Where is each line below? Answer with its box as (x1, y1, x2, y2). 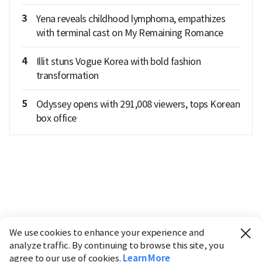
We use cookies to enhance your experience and (9, 227, 205, 238)
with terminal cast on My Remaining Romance (36, 26, 223, 39)
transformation (36, 69, 99, 81)
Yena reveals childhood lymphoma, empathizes (36, 12, 225, 25)
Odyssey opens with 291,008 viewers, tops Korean (36, 98, 240, 110)
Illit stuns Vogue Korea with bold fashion (36, 55, 201, 67)
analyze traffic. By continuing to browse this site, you (9, 240, 224, 251)
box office (36, 112, 77, 124)
